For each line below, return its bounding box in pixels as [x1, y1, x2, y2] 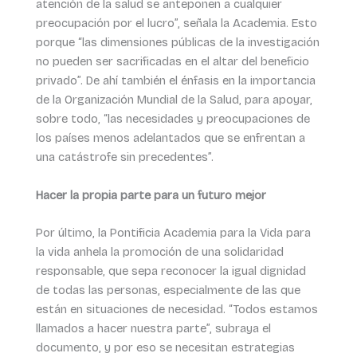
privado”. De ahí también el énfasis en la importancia [35, 73, 316, 88]
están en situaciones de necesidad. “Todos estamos [35, 302, 318, 317]
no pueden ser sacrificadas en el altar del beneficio [35, 54, 309, 69]
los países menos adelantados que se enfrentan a [35, 131, 305, 146]
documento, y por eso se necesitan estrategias [35, 340, 295, 355]
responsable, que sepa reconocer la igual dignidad [35, 264, 306, 279]
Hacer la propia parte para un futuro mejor [35, 187, 266, 202]
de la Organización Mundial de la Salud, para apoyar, [35, 92, 312, 108]
